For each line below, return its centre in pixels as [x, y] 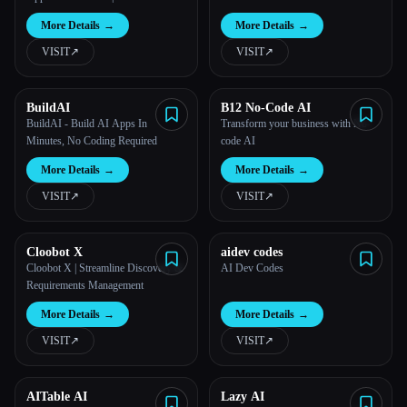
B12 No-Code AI [266, 108]
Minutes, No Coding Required [92, 141]
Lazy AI [243, 397]
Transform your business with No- [296, 124]
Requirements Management [85, 285]
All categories [65, 34]
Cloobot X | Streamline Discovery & [104, 268]
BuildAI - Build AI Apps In [87, 124]
